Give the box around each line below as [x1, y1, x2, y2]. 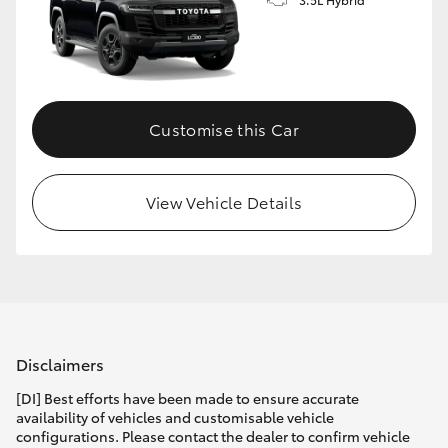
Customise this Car [149, 116, 299, 140]
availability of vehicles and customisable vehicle [16, 407, 334, 428]
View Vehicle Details [145, 189, 303, 213]
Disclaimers [16, 352, 104, 375]
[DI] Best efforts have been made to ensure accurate [16, 388, 359, 409]
